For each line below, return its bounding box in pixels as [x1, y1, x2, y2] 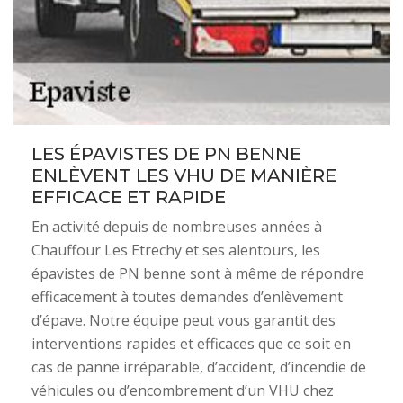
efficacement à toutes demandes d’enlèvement [31, 286, 343, 307]
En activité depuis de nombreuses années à [31, 216, 322, 237]
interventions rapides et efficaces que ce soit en [31, 333, 351, 354]
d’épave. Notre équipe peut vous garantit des [31, 309, 336, 330]
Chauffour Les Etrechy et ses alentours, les [31, 239, 320, 260]
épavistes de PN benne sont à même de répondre [31, 263, 364, 283]
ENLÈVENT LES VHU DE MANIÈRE [31, 164, 336, 186]
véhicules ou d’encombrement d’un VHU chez [31, 380, 334, 400]
